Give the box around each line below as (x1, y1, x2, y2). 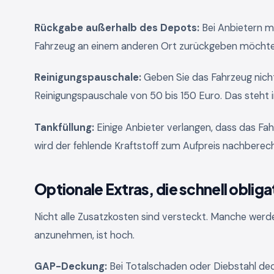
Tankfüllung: (34, 120, 94, 134)
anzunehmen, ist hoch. (34, 228, 135, 242)
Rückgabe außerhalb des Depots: (34, 21, 199, 34)
